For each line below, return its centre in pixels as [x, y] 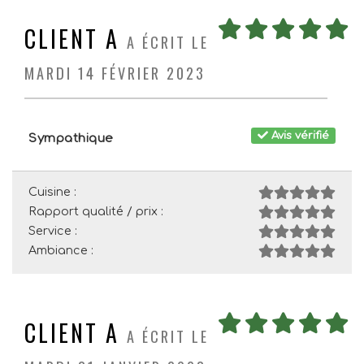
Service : [53, 231]
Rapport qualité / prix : [96, 211]
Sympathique [71, 139]
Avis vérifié [299, 135]
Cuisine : [52, 192]
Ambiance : [61, 250]
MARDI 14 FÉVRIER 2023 [115, 73]
